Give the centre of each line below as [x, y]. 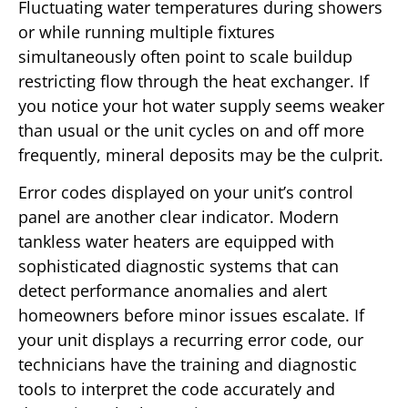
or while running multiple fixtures [147, 31]
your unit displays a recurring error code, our [191, 340]
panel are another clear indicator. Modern [178, 217]
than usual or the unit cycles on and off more [191, 130]
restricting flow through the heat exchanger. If [194, 81]
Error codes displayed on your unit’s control [186, 193]
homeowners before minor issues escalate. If [191, 316]
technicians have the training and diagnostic [188, 365]
